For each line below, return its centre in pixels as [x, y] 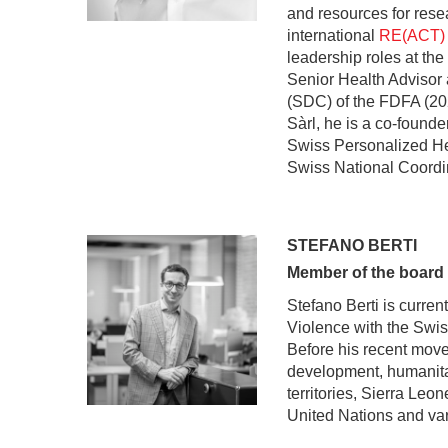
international [333, 35]
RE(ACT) [412, 35]
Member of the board [365, 272]
